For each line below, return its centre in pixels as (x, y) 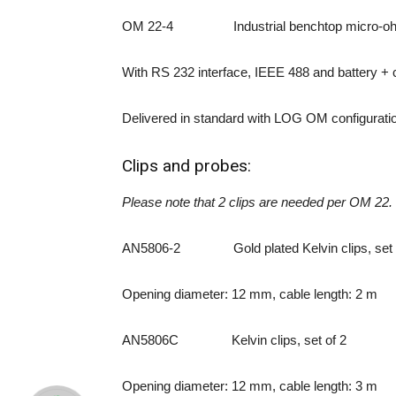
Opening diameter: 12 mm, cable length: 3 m (250, 386)
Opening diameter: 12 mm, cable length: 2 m (250, 294)
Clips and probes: (187, 166)
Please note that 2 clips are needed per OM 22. (257, 202)
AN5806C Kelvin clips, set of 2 (234, 340)
